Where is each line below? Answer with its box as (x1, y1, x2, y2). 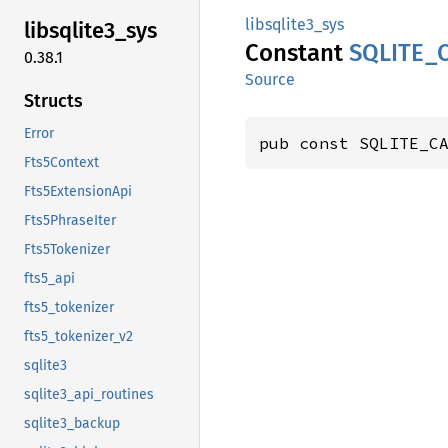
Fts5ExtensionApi (24, 182, 132, 200)
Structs (24, 89, 83, 112)
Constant (245, 39, 349, 67)
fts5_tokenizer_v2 (24, 327, 133, 345)
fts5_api (24, 269, 75, 287)
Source (245, 70, 295, 89)
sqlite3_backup (24, 414, 120, 432)
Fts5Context (24, 153, 99, 171)
